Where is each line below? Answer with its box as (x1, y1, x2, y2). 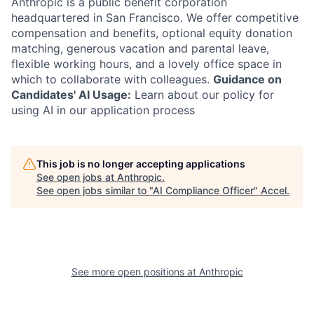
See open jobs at (36, 171, 117, 183)
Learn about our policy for (131, 88, 274, 102)
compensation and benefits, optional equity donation (11, 26, 292, 40)
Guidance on (213, 72, 282, 86)
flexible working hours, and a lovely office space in (11, 57, 282, 71)
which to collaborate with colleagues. (11, 72, 213, 86)
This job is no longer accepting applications (36, 158, 245, 170)
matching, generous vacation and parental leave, (11, 41, 269, 55)
